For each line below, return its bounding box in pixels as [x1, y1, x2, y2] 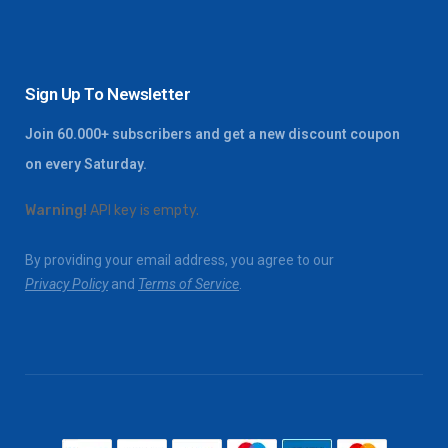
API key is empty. [90, 202, 199, 219]
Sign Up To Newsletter [25, 84, 191, 104]
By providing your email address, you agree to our [25, 252, 334, 268]
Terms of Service [138, 276, 239, 292]
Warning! [25, 202, 87, 219]
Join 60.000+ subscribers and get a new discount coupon [25, 126, 400, 142]
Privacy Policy [25, 276, 108, 292]
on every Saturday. [25, 156, 147, 172]
